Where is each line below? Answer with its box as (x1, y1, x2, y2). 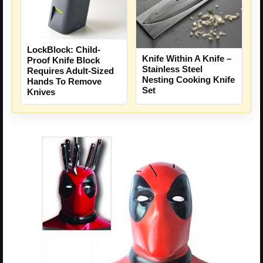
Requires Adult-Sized (27, 66, 114, 76)
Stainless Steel (142, 63, 203, 74)
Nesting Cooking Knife (142, 74, 235, 85)
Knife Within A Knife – (142, 53, 231, 63)
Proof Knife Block (27, 55, 100, 66)
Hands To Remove (27, 76, 102, 87)
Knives (27, 87, 55, 97)
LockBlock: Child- (27, 45, 100, 55)
